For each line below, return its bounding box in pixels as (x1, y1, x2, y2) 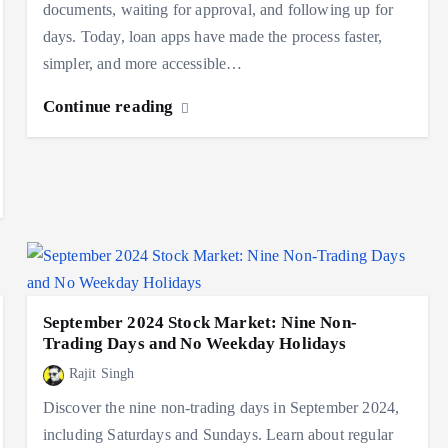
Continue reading (42, 97, 178, 117)
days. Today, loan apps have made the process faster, (42, 28, 383, 46)
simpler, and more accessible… (42, 55, 243, 73)
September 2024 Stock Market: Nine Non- (42, 313, 357, 333)
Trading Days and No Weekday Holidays (42, 334, 347, 354)
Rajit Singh (68, 366, 135, 382)
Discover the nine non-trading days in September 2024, (42, 398, 400, 416)
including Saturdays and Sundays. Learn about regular (42, 425, 394, 443)
